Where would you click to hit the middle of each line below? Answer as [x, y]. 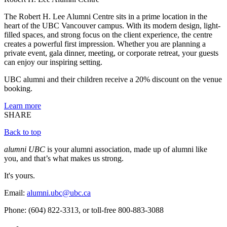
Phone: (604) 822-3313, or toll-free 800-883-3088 [84, 210]
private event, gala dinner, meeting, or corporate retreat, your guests [111, 53]
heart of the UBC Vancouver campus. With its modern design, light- [112, 26]
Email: [15, 193]
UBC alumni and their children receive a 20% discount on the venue [113, 80]
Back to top [23, 132]
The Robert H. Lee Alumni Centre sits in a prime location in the [106, 17]
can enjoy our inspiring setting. [53, 62]
